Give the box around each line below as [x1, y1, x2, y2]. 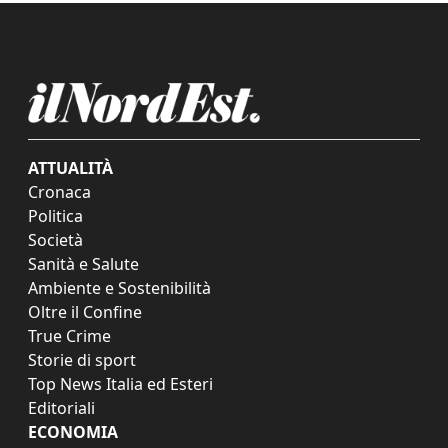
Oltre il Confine [28, 301, 142, 324]
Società [28, 229, 83, 252]
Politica [28, 205, 83, 228]
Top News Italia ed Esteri [28, 373, 213, 396]
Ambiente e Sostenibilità [28, 277, 211, 300]
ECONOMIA [28, 421, 118, 444]
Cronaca [28, 181, 91, 204]
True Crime [28, 325, 111, 348]
